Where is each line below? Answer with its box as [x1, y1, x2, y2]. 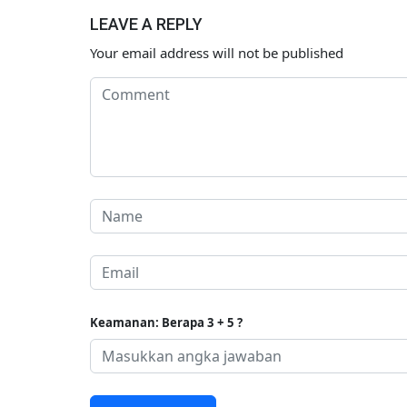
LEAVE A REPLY [90, 14, 203, 34]
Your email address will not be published [90, 43, 343, 62]
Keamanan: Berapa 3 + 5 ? [90, 313, 243, 331]
